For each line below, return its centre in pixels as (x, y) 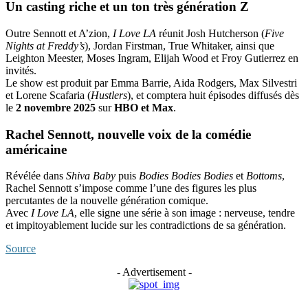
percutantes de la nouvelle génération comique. (107, 201)
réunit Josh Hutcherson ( (210, 33)
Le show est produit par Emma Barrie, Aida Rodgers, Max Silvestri (151, 82)
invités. (21, 70)
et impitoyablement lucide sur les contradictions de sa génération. (146, 225)
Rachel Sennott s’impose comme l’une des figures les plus (131, 188)
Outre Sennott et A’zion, (59, 33)
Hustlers (109, 95)
